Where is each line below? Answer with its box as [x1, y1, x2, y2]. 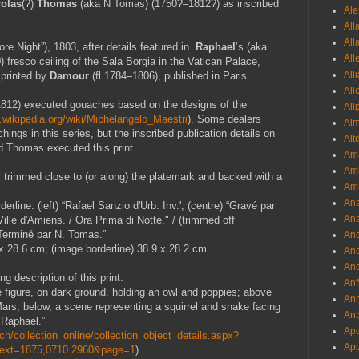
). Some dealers [188, 112, 261, 125]
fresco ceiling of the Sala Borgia [7, 54, 155, 67]
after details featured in [83, 40, 192, 53]
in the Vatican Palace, [155, 54, 260, 67]
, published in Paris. [158, 69, 250, 82]
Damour [50, 69, 89, 82]
